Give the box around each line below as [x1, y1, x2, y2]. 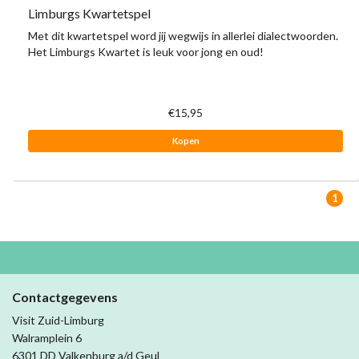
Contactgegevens [12, 289, 118, 305]
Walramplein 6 [12, 331, 82, 345]
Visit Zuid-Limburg [12, 313, 104, 328]
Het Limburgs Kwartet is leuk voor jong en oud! [28, 45, 264, 59]
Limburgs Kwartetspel [28, 6, 151, 22]
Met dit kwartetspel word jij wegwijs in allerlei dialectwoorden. [28, 29, 338, 43]
